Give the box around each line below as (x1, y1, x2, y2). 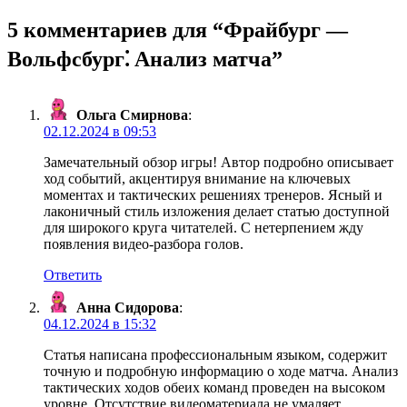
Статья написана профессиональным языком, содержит (44, 347, 387, 363)
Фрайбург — (223, 18, 348, 43)
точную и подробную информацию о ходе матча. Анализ (44, 363, 398, 380)
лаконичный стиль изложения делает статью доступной (44, 203, 390, 220)
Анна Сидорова (76, 300, 179, 316)
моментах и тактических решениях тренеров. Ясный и (44, 187, 382, 203)
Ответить (44, 267, 102, 283)
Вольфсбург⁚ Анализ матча (7, 47, 272, 72)
